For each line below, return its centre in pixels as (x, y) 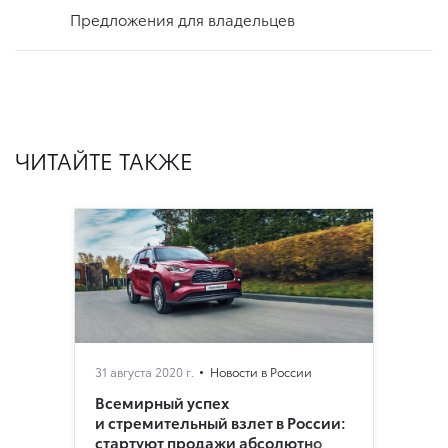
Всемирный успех (162, 401)
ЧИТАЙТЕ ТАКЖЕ (104, 160)
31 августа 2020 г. (144, 371)
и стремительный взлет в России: (220, 421)
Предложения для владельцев (182, 19)
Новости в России (261, 371)
